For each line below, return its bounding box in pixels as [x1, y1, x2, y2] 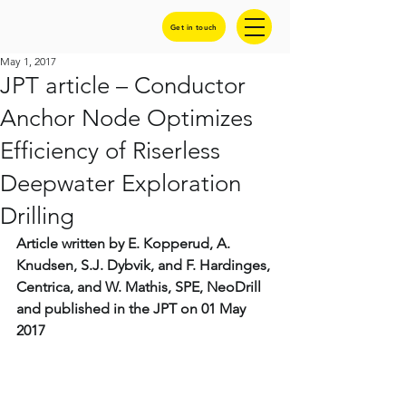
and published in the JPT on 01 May [16, 300, 249, 317]
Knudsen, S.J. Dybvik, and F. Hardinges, [16, 256, 274, 274]
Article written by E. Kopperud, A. [16, 235, 234, 252]
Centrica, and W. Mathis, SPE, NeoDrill [16, 278, 265, 295]
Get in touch [170, 22, 217, 32]
